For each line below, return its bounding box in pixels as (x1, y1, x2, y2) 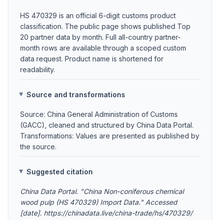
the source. (20, 142, 56, 151)
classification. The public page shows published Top (20, 22, 191, 30)
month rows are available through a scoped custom (20, 44, 186, 52)
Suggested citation (27, 167, 93, 176)
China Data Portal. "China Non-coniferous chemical (20, 187, 184, 195)
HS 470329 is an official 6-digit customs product (20, 11, 176, 20)
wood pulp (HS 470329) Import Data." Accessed (20, 198, 177, 206)
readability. (20, 65, 55, 74)
